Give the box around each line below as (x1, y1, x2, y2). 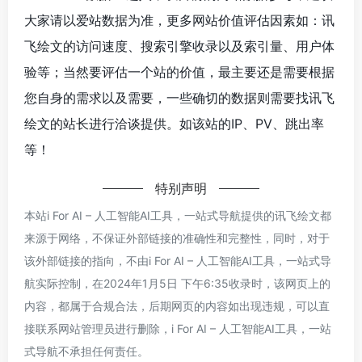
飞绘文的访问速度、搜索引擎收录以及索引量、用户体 (24, 37, 335, 54)
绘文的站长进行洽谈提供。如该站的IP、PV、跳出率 (24, 115, 324, 132)
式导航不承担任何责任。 (24, 343, 149, 358)
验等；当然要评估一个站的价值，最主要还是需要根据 (24, 63, 335, 80)
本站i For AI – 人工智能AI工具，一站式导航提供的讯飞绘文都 (24, 208, 331, 222)
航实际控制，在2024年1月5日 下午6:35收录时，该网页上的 (24, 276, 330, 290)
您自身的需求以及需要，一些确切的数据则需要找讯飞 (24, 89, 335, 106)
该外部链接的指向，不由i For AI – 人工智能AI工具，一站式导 (24, 253, 331, 267)
